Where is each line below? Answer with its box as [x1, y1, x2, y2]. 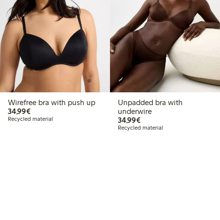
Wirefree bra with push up [8, 98, 95, 108]
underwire [118, 107, 152, 116]
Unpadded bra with [118, 98, 183, 108]
